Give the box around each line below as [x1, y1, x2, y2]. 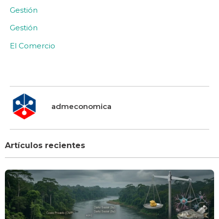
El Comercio [10, 41, 55, 50]
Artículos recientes [5, 140, 85, 150]
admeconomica [51, 102, 111, 111]
